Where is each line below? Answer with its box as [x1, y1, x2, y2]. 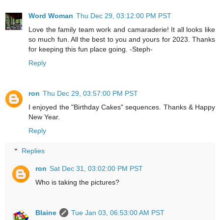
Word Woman [28, 11, 73, 20]
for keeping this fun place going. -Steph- [28, 45, 153, 53]
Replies [22, 147, 45, 155]
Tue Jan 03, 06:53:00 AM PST [71, 209, 165, 217]
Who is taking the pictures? [35, 178, 120, 187]
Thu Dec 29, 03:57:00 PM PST [43, 89, 138, 97]
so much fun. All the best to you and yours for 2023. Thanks [28, 35, 215, 43]
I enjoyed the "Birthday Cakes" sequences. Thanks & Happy [28, 103, 215, 111]
